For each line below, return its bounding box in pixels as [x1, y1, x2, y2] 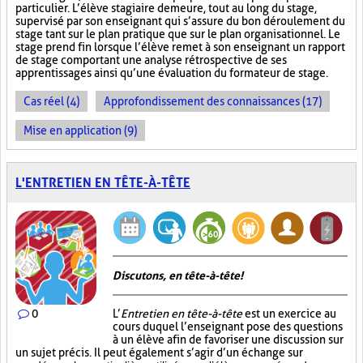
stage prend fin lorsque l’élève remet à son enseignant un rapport [15, 41, 345, 53]
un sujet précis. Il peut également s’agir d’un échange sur [15, 346, 303, 359]
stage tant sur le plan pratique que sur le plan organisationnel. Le [15, 28, 340, 41]
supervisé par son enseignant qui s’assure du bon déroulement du [15, 15, 345, 28]
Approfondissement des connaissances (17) [104, 95, 322, 108]
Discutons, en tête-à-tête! [113, 269, 243, 282]
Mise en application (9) [23, 124, 137, 137]
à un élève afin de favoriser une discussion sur [113, 333, 344, 346]
